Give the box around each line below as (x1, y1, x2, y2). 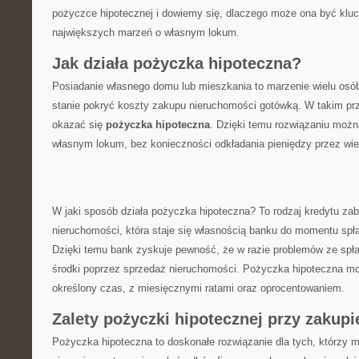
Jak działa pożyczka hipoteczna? (52, 54, 301, 72)
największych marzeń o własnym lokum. (52, 26, 240, 38)
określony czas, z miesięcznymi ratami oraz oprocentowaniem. (52, 282, 345, 294)
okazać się (52, 119, 106, 131)
